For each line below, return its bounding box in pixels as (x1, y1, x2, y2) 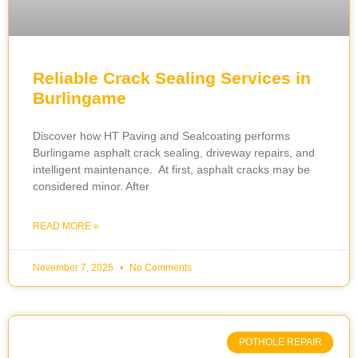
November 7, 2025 (33, 262, 116, 274)
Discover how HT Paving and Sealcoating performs (33, 129, 290, 143)
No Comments (127, 262, 192, 274)
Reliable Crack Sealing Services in (33, 69, 311, 88)
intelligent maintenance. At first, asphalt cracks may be (33, 163, 310, 177)
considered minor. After (33, 180, 149, 193)
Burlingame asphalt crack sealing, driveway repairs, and (33, 146, 315, 160)
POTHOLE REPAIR (238, 336, 322, 348)
